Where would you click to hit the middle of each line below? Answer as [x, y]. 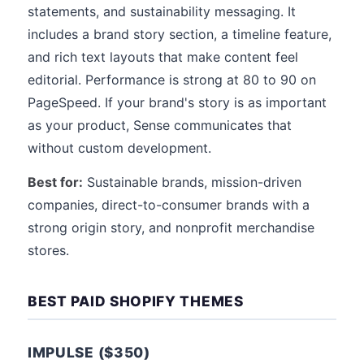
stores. [48, 250]
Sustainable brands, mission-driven [192, 182]
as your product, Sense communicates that [160, 125]
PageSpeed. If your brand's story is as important [177, 102]
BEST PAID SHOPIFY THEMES [136, 301]
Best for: [55, 182]
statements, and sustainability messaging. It [162, 11]
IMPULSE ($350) [89, 352]
